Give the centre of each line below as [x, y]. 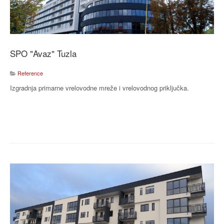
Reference [30, 73]
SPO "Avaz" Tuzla [43, 53]
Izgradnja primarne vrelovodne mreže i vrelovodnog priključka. [99, 88]
